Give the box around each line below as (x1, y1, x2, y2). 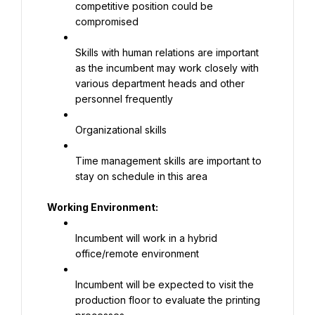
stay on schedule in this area (75, 170, 207, 182)
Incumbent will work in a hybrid (75, 232, 217, 244)
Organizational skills (75, 124, 167, 136)
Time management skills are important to (75, 155, 262, 167)
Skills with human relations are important (75, 46, 259, 58)
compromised (75, 15, 139, 27)
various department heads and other (75, 77, 245, 89)
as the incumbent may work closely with (75, 62, 259, 74)
